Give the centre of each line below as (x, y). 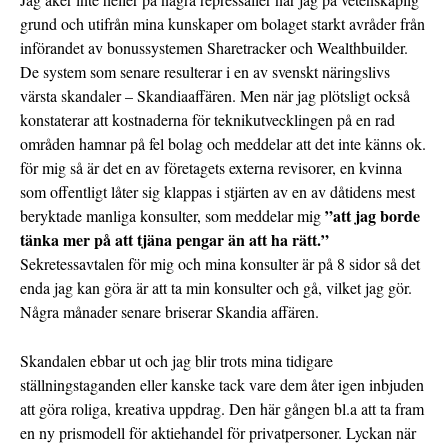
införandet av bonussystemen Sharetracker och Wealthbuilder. (214, 48)
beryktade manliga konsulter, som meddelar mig (172, 216)
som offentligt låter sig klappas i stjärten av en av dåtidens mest (217, 192)
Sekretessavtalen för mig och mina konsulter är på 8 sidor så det (220, 264)
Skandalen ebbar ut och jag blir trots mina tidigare (176, 361)
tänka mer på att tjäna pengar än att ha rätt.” (174, 240)
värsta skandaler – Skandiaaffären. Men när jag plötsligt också (215, 96)
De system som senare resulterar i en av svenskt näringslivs (205, 72)
